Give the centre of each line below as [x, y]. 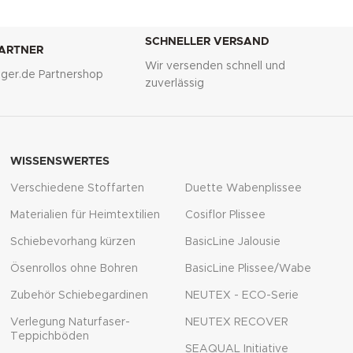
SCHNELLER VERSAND [208, 41]
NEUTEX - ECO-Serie [242, 295]
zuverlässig [175, 83]
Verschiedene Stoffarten [77, 188]
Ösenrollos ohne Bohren [74, 268]
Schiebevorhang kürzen [72, 242]
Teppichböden [49, 336]
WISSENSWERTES [59, 161]
